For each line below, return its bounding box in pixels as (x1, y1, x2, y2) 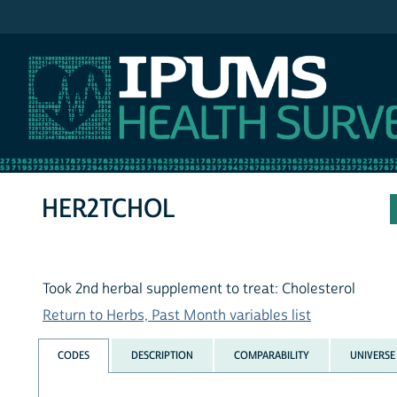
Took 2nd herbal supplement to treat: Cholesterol (43, 280, 355, 299)
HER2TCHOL (42, 192, 176, 226)
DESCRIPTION (130, 347, 193, 362)
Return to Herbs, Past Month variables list (43, 307, 311, 325)
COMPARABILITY (233, 347, 309, 362)
